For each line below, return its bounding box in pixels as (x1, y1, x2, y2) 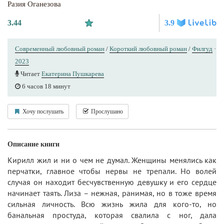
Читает (19, 69, 41, 77)
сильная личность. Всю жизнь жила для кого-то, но (7, 198, 216, 209)
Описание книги (7, 140, 59, 148)
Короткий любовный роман (109, 44, 187, 52)
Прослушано (89, 107, 123, 115)
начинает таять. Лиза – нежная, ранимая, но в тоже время (7, 187, 216, 198)
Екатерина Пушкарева (41, 69, 104, 77)
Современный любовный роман (15, 44, 104, 52)
